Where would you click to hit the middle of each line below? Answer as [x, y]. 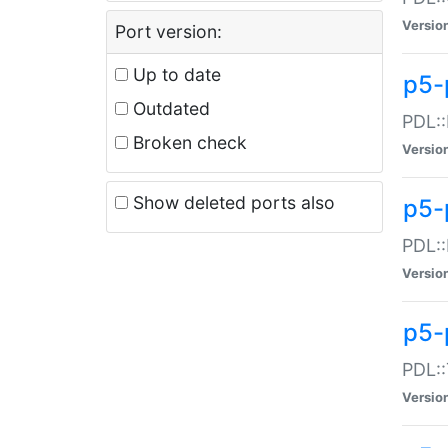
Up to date [174, 74]
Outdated [169, 108]
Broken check [187, 142]
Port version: [168, 31]
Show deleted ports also [231, 202]
